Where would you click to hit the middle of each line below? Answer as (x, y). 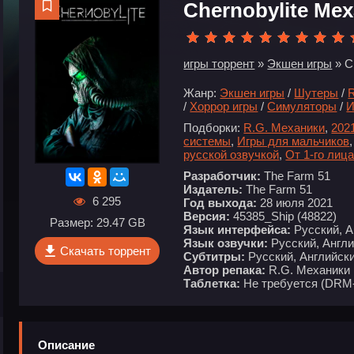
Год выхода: (220, 203)
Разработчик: (222, 176)
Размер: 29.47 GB (97, 222)
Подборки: (212, 128)
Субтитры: (215, 256)
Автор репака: (225, 270)
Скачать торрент (105, 250)
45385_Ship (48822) (284, 216)
